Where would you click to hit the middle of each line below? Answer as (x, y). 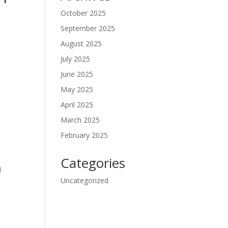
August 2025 (81, 44)
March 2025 (80, 120)
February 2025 (84, 135)
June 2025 (77, 74)
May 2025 (77, 89)
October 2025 (83, 13)
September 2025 (88, 28)
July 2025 (76, 59)
